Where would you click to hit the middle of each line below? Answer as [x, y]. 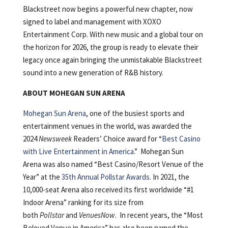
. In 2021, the [169, 177]
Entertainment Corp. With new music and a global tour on [113, 35]
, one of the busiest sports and [135, 113]
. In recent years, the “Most [159, 215]
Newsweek [55, 139]
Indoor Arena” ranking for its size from [83, 203]
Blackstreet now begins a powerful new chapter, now [108, 9]
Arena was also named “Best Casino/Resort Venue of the [113, 164]
